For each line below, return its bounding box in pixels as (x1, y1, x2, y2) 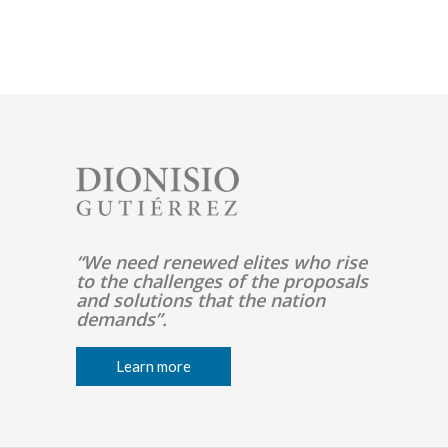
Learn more (115, 357, 191, 375)
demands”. (75, 307, 167, 331)
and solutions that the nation (75, 288, 325, 312)
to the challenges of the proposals (75, 269, 368, 293)
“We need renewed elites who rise (75, 250, 367, 274)
